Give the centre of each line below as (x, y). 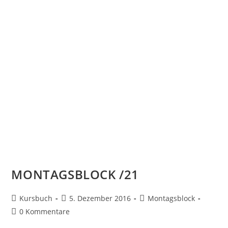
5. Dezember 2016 (100, 198)
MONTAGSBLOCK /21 (75, 175)
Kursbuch (36, 198)
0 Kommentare (45, 212)
